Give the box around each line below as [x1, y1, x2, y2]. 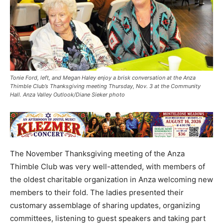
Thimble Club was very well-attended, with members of [10, 162, 205, 172]
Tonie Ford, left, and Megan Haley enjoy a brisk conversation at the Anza [10, 74, 196, 82]
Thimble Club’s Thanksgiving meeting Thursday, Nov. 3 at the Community [10, 83, 201, 90]
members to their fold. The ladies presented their [10, 188, 184, 198]
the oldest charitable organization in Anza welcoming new [10, 175, 213, 185]
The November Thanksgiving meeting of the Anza [10, 149, 185, 159]
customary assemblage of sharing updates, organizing [10, 201, 200, 211]
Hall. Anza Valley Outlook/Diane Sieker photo [10, 91, 125, 99]
